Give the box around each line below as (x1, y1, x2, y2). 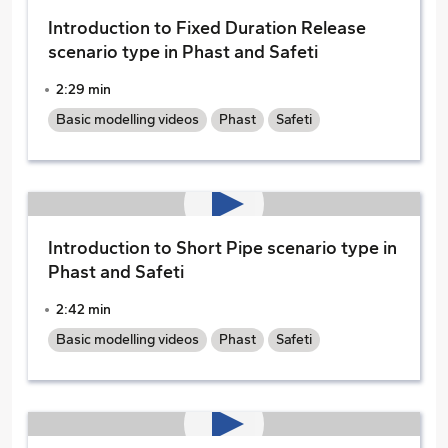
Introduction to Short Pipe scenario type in (48, 237, 397, 259)
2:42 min (56, 301, 111, 318)
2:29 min (56, 81, 111, 98)
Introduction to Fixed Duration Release (48, 17, 366, 39)
